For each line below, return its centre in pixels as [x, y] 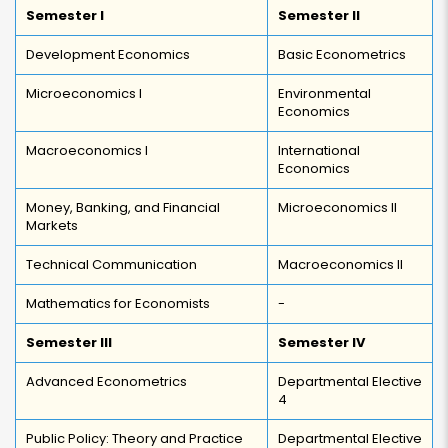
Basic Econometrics [342, 54]
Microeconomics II [337, 207]
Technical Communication [111, 264]
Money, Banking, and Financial [123, 207]
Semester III [69, 342]
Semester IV [321, 342]
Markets [52, 225]
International [319, 150]
